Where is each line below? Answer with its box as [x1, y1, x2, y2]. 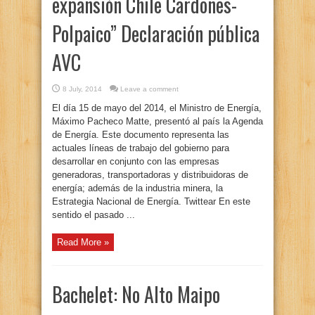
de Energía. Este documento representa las [52, 129, 229, 140]
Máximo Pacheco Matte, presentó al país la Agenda [52, 116, 263, 127]
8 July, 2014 [63, 85, 102, 93]
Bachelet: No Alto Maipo [52, 280, 220, 309]
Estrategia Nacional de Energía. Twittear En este [52, 196, 250, 207]
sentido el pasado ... [52, 210, 135, 220]
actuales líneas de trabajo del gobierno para [52, 143, 229, 153]
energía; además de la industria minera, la [52, 183, 223, 193]
